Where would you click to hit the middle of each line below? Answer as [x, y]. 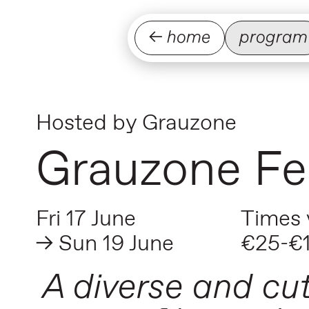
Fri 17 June [86, 219]
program [273, 38]
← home [180, 38]
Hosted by [86, 123]
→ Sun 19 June [105, 244]
